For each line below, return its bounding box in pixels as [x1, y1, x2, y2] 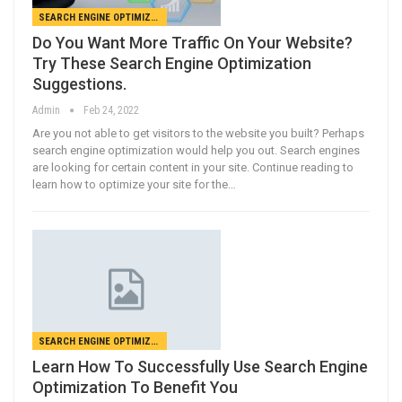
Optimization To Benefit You [32, 378, 238, 398]
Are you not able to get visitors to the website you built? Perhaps [32, 126, 364, 140]
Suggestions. [32, 74, 127, 93]
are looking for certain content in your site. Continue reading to [32, 160, 354, 174]
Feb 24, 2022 [83, 103, 139, 117]
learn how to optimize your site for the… [32, 177, 236, 191]
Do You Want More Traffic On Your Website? [32, 32, 353, 52]
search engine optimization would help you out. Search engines [32, 143, 360, 157]
